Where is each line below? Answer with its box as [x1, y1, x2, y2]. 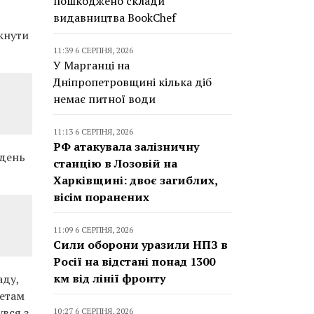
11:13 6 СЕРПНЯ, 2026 [53, 126, 133, 137]
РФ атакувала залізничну [53, 139, 199, 154]
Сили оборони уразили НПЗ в [53, 237, 228, 252]
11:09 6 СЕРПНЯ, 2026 [53, 224, 133, 235]
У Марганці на [53, 57, 130, 73]
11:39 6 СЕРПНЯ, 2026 [53, 45, 133, 55]
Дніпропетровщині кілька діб [53, 74, 212, 90]
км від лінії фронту [53, 271, 165, 286]
